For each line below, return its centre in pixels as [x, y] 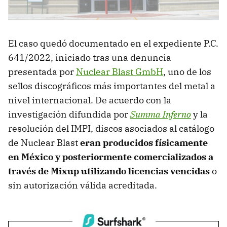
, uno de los [187, 71]
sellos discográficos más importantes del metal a [112, 86]
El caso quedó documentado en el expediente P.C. [113, 43]
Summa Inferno [161, 114]
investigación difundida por [69, 114]
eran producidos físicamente [144, 142]
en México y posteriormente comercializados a [111, 157]
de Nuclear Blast [44, 142]
